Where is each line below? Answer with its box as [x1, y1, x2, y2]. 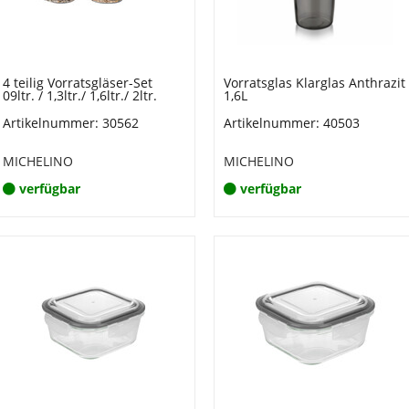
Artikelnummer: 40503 [224, 114, 360, 131]
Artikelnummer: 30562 [2, 114, 139, 131]
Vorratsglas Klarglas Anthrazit [224, 74, 405, 91]
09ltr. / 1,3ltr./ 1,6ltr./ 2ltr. [2, 87, 157, 104]
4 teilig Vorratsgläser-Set [2, 74, 152, 91]
